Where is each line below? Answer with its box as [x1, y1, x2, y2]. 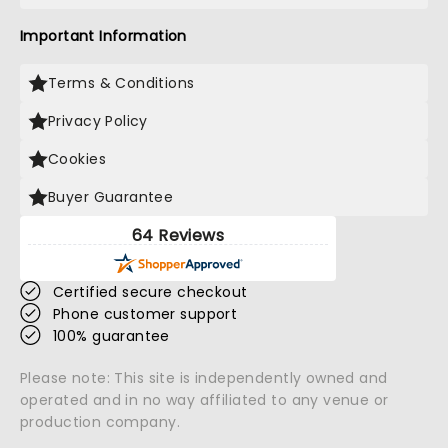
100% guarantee [53, 326, 170, 346]
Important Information [20, 26, 187, 46]
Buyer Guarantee [48, 187, 174, 207]
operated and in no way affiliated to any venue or [20, 390, 389, 410]
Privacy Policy [48, 111, 148, 131]
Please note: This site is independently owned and [20, 368, 388, 388]
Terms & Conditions [48, 73, 195, 93]
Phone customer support [53, 304, 238, 324]
